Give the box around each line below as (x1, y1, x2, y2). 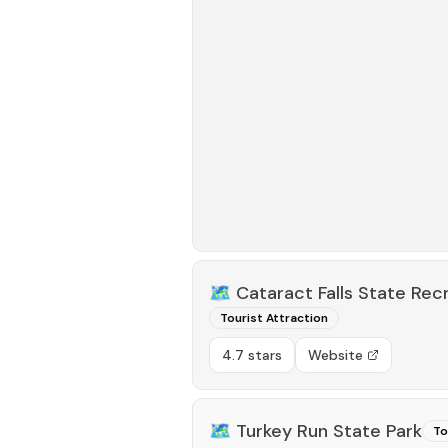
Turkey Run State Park (236, 419, 422, 443)
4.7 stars (222, 346, 282, 364)
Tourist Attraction (220, 310, 328, 326)
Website (308, 346, 363, 364)
